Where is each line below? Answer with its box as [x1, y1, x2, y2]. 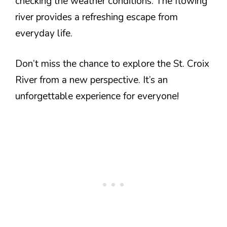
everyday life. [15, 26, 72, 40]
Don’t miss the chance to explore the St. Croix [15, 57, 209, 70]
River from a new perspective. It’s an [15, 73, 168, 87]
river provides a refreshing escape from [15, 10, 178, 24]
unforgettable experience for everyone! [15, 90, 179, 103]
